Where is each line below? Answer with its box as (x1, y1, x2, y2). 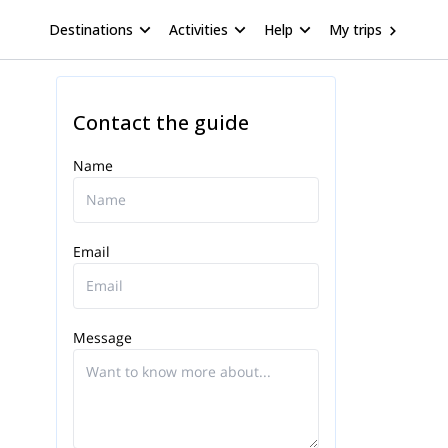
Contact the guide (73, 109, 249, 136)
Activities (169, 19, 228, 39)
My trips (329, 19, 382, 39)
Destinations (49, 19, 133, 39)
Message (73, 328, 132, 347)
